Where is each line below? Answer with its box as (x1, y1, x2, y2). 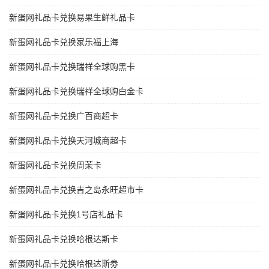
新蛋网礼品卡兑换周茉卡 (9, 160, 101, 171)
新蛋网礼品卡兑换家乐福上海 (9, 37, 118, 47)
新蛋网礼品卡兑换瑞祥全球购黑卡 (9, 62, 135, 72)
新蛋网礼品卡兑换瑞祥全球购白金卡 (9, 86, 144, 97)
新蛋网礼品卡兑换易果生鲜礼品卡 (9, 13, 135, 23)
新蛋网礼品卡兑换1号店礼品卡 (9, 210, 123, 220)
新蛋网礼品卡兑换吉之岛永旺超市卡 (9, 185, 144, 195)
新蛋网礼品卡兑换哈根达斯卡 (9, 234, 118, 244)
